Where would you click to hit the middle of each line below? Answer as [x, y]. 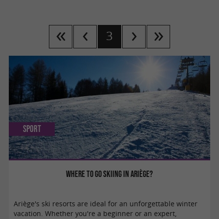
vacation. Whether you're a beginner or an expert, [95, 213]
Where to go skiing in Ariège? [109, 174]
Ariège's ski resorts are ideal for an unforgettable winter [106, 204]
